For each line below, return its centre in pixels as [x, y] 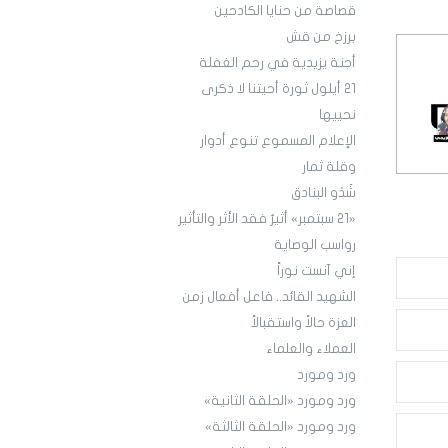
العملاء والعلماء [310, 349]
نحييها [337, 115]
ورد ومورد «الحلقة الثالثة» [280, 427]
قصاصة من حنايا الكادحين [284, 11]
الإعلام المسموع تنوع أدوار [277, 141]
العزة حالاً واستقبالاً [303, 323]
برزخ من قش [320, 37]
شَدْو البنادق [323, 193]
